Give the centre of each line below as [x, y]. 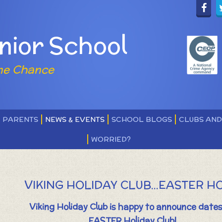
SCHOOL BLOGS [141, 120]
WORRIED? [111, 139]
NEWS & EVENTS [75, 120]
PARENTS [20, 120]
